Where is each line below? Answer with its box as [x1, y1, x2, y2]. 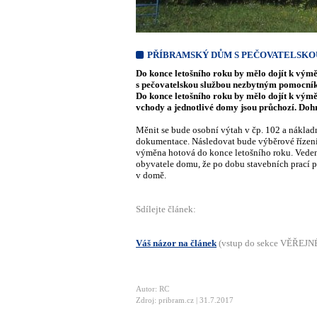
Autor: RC [136, 284, 169, 293]
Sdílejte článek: [136, 204, 196, 214]
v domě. [136, 170, 166, 180]
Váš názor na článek [136, 238, 217, 248]
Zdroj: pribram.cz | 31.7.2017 [136, 296, 234, 304]
